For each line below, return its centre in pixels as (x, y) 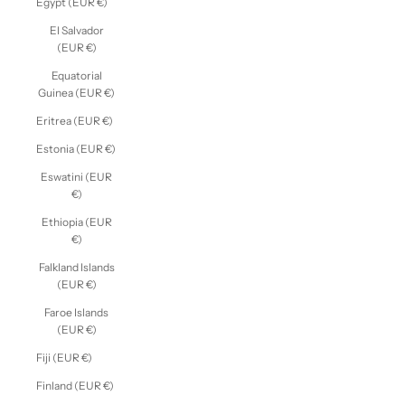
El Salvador (76, 30)
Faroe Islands (76, 312)
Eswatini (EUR (76, 176)
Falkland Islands (76, 267)
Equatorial (76, 75)
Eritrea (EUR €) (75, 120)
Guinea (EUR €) (76, 92)
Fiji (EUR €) (64, 357)
